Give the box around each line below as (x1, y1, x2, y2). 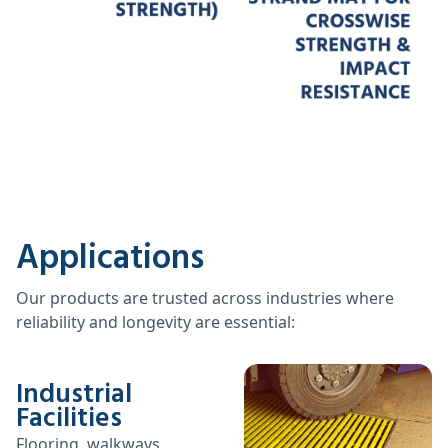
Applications (16, 231, 204, 287)
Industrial (16, 373, 132, 417)
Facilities (16, 397, 122, 441)
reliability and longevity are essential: (16, 310, 295, 333)
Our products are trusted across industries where (16, 286, 394, 309)
